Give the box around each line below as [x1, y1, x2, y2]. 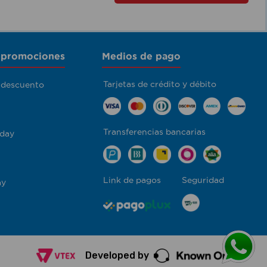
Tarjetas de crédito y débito [103, 79, 216, 89]
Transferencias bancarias [103, 127, 206, 137]
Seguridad [182, 175, 225, 185]
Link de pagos [103, 175, 161, 185]
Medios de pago [101, 51, 181, 62]
